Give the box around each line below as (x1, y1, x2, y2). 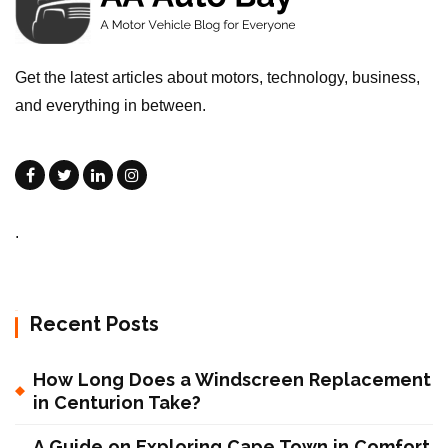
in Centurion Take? (33, 392, 201, 414)
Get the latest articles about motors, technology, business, (15, 69, 420, 87)
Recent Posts (30, 312, 159, 337)
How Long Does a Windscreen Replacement (33, 369, 431, 391)
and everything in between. (15, 97, 206, 115)
